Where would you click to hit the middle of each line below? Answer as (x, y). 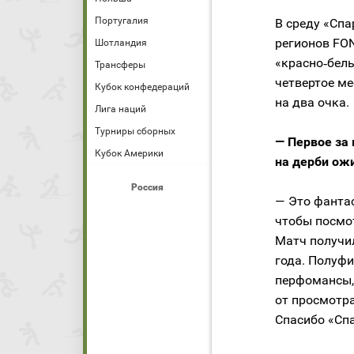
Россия (147, 187)
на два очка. (312, 103)
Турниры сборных (135, 131)
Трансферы (120, 65)
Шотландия (121, 43)
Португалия (122, 21)
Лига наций (121, 109)
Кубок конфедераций (142, 87)
